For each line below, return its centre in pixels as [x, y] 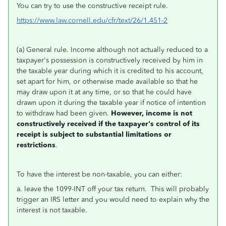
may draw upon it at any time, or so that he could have [104, 92]
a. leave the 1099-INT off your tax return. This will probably [113, 189]
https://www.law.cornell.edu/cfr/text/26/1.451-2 [92, 20]
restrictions [36, 145]
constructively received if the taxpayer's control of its [108, 124]
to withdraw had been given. [64, 113]
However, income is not [152, 113]
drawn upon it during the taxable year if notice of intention [111, 103]
